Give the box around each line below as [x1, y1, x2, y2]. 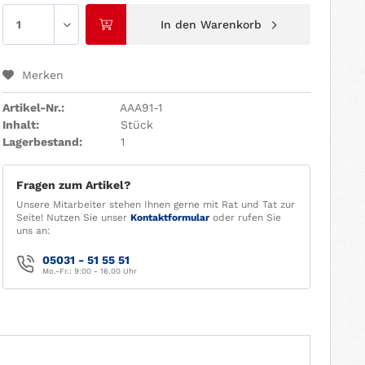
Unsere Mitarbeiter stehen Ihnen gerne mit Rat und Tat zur [15, 198, 295, 210]
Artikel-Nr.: [2, 100, 64, 114]
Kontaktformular [130, 211, 209, 223]
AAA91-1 [120, 100, 163, 114]
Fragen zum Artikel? [15, 178, 131, 191]
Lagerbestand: [2, 134, 82, 148]
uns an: [15, 224, 51, 236]
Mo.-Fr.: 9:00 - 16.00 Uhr [42, 266, 137, 275]
